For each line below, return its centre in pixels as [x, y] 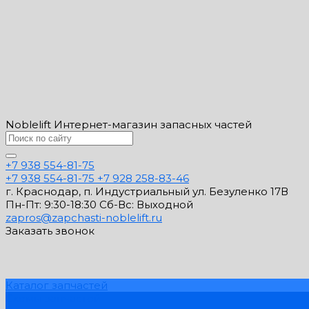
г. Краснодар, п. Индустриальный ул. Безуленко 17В [147, 191]
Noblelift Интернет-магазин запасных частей [129, 124]
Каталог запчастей [57, 285]
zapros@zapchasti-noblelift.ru [84, 217]
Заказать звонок [50, 230]
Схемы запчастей [53, 298]
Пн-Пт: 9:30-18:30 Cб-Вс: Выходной [99, 204]
